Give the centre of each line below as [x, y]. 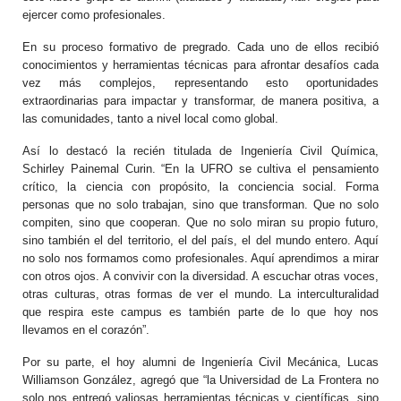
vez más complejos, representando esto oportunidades [200, 83]
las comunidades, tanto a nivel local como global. [150, 119]
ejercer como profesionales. [94, 15]
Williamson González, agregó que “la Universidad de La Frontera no [200, 380]
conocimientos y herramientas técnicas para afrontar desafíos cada [200, 65]
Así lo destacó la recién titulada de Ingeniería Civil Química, [200, 151]
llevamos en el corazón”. [86, 330]
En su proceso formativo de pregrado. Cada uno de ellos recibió [200, 47]
